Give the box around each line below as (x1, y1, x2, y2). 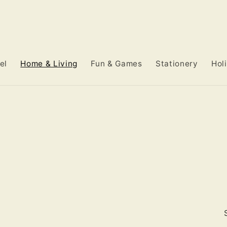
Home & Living (20, 58, 78, 68)
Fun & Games (91, 58, 142, 68)
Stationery (155, 58, 198, 68)
